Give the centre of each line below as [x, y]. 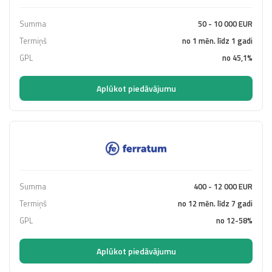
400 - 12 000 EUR [223, 186]
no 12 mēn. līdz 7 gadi [215, 203]
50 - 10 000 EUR [225, 23]
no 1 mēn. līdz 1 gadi [217, 40]
